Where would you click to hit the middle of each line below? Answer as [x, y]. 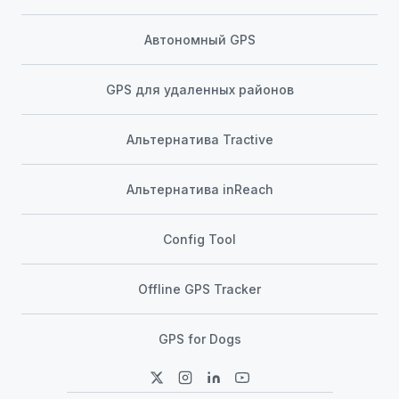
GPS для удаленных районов [199, 90]
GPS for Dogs [199, 339]
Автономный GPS [199, 40]
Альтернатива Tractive [199, 140]
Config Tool [199, 240]
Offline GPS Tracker [199, 289]
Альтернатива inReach [199, 190]
